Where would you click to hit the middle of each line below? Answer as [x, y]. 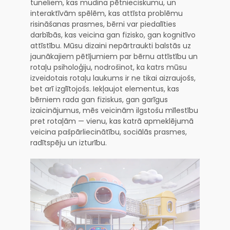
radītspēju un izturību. [69, 142]
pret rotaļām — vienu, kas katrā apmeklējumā [112, 121]
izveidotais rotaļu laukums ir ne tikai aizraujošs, [113, 78]
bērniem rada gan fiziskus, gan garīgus [99, 99]
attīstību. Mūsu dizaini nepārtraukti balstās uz [111, 45]
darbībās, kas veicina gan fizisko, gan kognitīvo [113, 35]
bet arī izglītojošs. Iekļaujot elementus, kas [105, 89]
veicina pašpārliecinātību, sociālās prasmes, [109, 132]
